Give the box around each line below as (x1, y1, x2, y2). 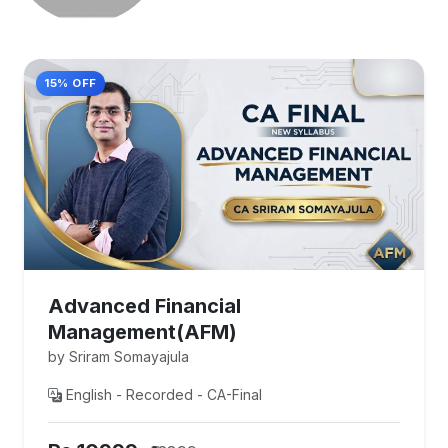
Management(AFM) (48, 320, 237, 345)
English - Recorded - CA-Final (66, 386, 262, 404)
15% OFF (44, 76, 97, 90)
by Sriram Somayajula (48, 348, 189, 366)
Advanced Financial (48, 294, 241, 319)
